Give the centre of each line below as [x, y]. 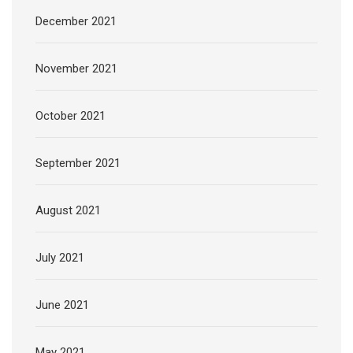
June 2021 [62, 305]
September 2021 [78, 163]
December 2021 [76, 22]
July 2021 [60, 258]
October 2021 [71, 116]
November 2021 [76, 69]
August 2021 [68, 211]
